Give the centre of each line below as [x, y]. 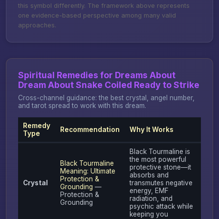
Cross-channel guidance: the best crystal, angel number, [106, 98]
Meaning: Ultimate [88, 171]
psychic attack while [161, 206]
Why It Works [151, 129]
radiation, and [151, 198]
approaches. [37, 25]
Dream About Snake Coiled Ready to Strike [109, 85]
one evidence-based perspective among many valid [97, 15]
